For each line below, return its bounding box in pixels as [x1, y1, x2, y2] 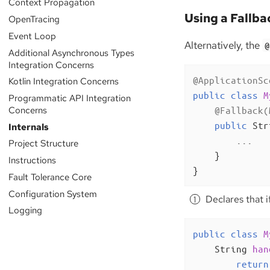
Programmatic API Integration [8, 91, 131, 104]
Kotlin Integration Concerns [8, 75, 119, 88]
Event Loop [8, 29, 56, 42]
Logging [8, 204, 42, 217]
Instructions [8, 154, 56, 167]
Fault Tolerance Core [8, 170, 92, 183]
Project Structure [8, 137, 78, 150]
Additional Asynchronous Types [8, 46, 134, 59]
